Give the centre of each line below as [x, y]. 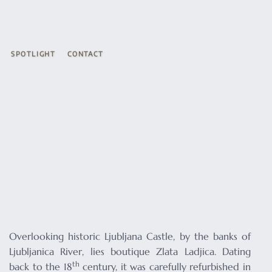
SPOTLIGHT [33, 53]
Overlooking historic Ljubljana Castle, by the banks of [130, 236]
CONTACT [85, 53]
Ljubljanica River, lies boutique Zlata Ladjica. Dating [130, 251]
